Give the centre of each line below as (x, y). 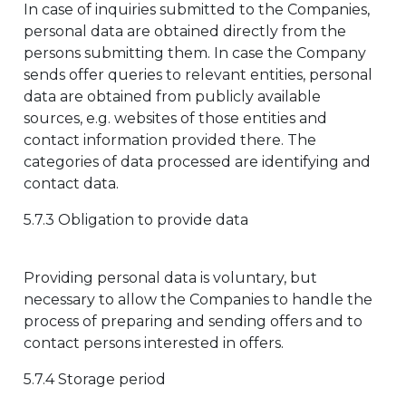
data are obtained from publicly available (172, 97)
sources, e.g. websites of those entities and (175, 118)
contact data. (71, 184)
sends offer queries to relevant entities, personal (198, 75)
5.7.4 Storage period (95, 379)
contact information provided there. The (170, 140)
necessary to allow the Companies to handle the (198, 300)
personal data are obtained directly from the (185, 31)
